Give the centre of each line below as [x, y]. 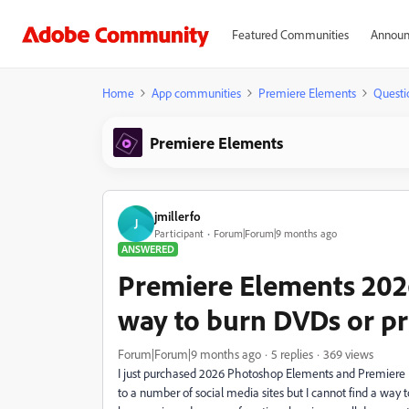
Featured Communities [290, 34]
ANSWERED [148, 249]
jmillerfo [178, 215]
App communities [196, 93]
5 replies [292, 354]
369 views [348, 354]
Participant [179, 233]
